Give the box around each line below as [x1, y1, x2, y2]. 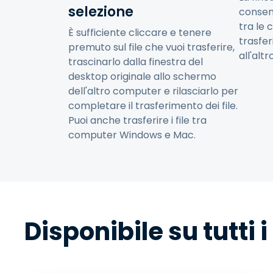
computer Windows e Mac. [68, 128, 196, 142]
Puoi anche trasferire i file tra [68, 113, 207, 127]
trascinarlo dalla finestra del [68, 55, 203, 69]
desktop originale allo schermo [68, 69, 216, 83]
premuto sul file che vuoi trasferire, [68, 40, 235, 54]
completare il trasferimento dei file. [68, 99, 238, 113]
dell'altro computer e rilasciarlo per [68, 84, 238, 98]
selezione [68, 2, 133, 21]
